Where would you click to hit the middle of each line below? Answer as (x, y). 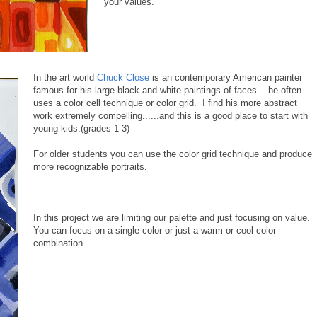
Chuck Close (122, 77)
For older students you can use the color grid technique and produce (173, 154)
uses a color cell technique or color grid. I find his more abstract (165, 103)
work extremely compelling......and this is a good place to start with (171, 115)
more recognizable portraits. (90, 166)
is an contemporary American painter (226, 77)
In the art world (64, 77)
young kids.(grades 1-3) (81, 128)
